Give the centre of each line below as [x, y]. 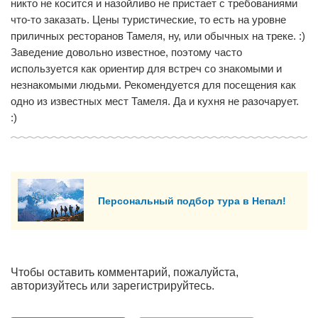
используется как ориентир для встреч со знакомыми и [146, 68]
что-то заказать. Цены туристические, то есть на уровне [148, 20]
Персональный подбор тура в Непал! [192, 201]
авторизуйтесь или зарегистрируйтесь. [113, 285]
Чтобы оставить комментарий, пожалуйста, [125, 272]
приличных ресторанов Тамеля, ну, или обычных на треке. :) [158, 36]
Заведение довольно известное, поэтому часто [126, 52]
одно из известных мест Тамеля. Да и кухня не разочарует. [155, 101]
